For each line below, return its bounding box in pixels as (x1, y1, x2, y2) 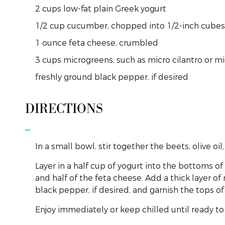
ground (64, 71, 92, 82)
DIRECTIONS (25, 99, 103, 118)
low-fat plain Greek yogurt (63, 3, 166, 14)
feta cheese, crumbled (69, 37, 158, 48)
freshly (35, 71, 62, 82)
